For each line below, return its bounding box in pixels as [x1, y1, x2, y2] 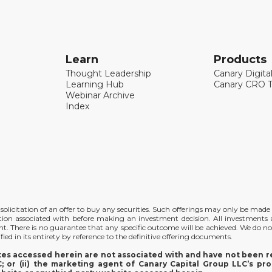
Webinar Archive [66, 90, 135, 101]
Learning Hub [66, 79, 124, 90]
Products [214, 53, 267, 66]
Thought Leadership [66, 68, 152, 79]
